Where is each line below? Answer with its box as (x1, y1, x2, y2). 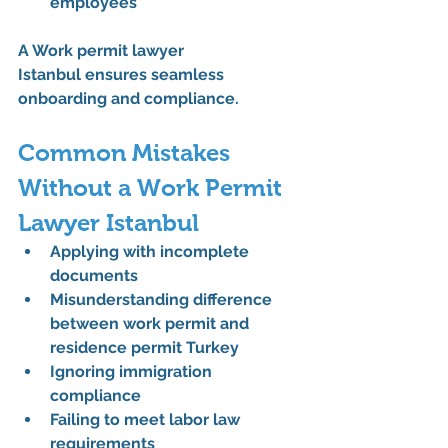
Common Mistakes (18, 139, 236, 167)
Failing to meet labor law (50, 410, 244, 430)
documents (50, 266, 138, 286)
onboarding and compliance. (18, 89, 239, 109)
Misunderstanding (50, 290, 193, 310)
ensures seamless (81, 65, 228, 85)
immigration (119, 362, 216, 382)
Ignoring (50, 362, 119, 382)
